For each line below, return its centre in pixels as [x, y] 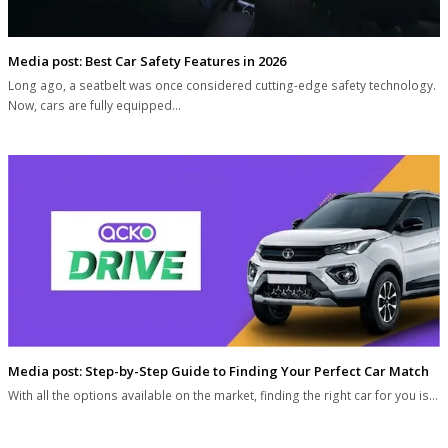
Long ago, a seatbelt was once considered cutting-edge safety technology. [222, 85]
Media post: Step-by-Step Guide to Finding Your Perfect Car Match [218, 371]
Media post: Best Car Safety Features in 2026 [147, 60]
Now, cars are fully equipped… [94, 105]
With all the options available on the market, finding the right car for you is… [223, 396]
